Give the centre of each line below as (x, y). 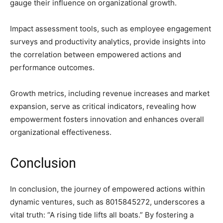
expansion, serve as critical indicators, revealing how (103, 106)
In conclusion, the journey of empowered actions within (108, 189)
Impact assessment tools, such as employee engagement (111, 28)
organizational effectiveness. (61, 132)
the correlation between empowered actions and (96, 54)
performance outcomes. (52, 67)
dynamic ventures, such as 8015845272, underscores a (107, 202)
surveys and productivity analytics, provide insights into (108, 41)
